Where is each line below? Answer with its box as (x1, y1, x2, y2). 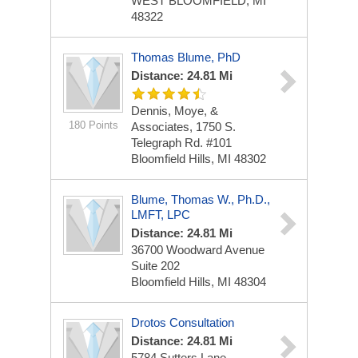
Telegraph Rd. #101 (131, 136, 232, 149)
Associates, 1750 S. (131, 120, 236, 133)
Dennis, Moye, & (131, 104, 218, 117)
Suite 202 (131, 259, 180, 272)
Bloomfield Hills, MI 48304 (131, 275, 266, 288)
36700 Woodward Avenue (131, 243, 265, 257)
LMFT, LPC (131, 208, 190, 221)
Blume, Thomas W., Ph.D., (131, 193, 270, 206)
